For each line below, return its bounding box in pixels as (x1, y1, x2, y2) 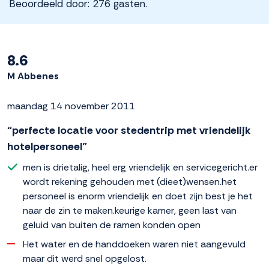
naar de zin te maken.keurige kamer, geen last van (23, 204, 237, 217)
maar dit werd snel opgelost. (23, 252, 147, 265)
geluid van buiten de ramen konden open (23, 219, 201, 232)
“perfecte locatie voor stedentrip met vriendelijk (7, 123, 251, 138)
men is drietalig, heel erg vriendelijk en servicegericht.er (23, 161, 258, 174)
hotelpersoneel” (7, 139, 87, 154)
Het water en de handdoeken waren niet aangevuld (23, 238, 246, 251)
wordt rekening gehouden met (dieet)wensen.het (23, 175, 237, 189)
